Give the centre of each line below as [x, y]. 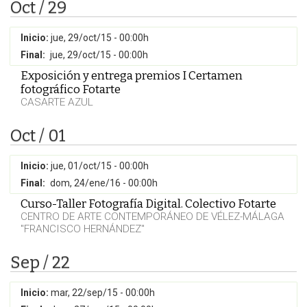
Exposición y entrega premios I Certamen [132, 75]
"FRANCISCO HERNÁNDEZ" [83, 229]
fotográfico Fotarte [71, 89]
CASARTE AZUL [57, 102]
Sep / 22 [40, 262]
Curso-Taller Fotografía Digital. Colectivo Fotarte [148, 204]
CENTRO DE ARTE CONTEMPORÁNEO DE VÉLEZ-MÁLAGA [152, 217]
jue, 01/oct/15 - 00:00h [100, 166]
